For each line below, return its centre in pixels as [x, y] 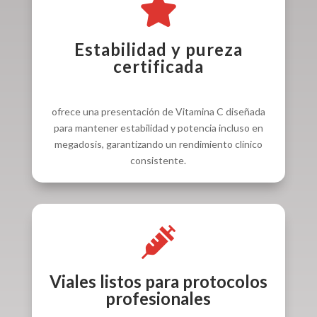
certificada [158, 66]
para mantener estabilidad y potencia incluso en [158, 127]
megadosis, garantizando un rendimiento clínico [158, 144]
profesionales [158, 298]
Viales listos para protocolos [158, 281]
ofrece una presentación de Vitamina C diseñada [158, 111]
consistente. [158, 160]
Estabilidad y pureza [158, 49]
